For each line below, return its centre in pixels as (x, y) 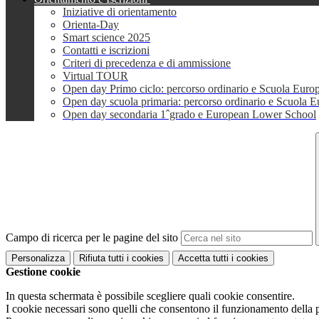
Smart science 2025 (106, 38)
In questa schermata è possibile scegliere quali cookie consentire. (150, 296)
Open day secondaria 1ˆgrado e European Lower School (189, 115)
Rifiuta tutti (101, 258)
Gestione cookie (43, 271)
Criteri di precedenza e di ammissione (147, 63)
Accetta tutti (203, 258)
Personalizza (38, 258)
